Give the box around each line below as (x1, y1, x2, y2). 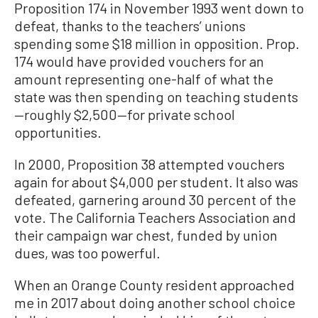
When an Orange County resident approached (14, 276, 295, 293)
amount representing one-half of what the (14, 70, 273, 87)
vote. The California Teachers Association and (14, 209, 296, 226)
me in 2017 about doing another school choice (14, 294, 295, 311)
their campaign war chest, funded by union (14, 226, 278, 243)
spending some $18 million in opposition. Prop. (14, 35, 300, 52)
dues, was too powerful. (14, 244, 160, 261)
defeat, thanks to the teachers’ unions (14, 17, 246, 34)
